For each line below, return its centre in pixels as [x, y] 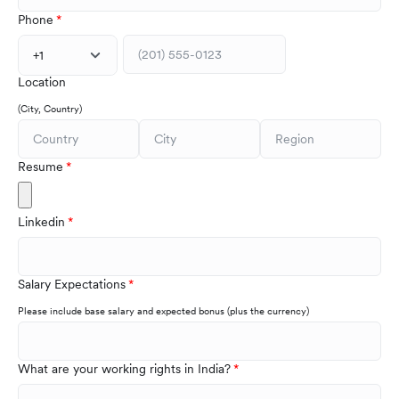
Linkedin [41, 222]
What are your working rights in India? [124, 369]
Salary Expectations [72, 285]
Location [42, 82]
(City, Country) [50, 109]
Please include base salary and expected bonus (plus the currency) [163, 311]
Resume [41, 167]
